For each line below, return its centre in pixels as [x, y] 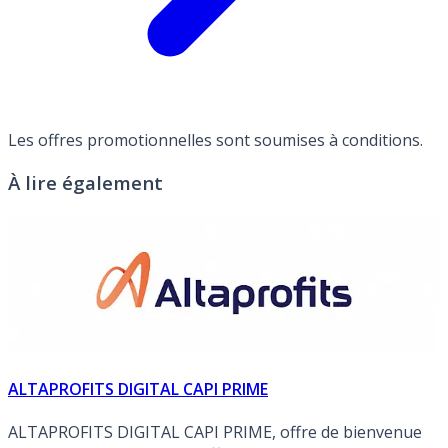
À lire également [85, 182]
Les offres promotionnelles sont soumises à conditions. [215, 140]
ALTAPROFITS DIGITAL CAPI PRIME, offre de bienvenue [215, 432]
